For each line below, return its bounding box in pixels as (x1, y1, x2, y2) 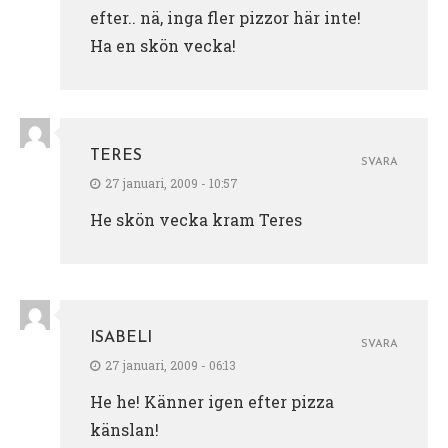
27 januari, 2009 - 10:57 (105, 174, 238, 191)
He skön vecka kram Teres (90, 208, 302, 230)
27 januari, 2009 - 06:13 (105, 356, 236, 373)
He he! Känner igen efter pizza (90, 390, 334, 412)
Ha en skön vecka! (90, 34, 236, 56)
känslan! (90, 418, 159, 440)
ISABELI (90, 329, 152, 346)
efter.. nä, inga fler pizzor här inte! (90, 6, 361, 28)
